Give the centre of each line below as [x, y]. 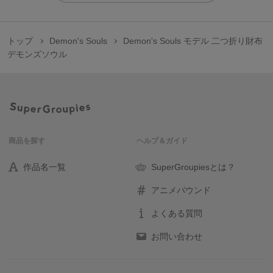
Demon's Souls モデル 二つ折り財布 [193, 41]
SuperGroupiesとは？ [193, 167]
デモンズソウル [37, 54]
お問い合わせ [177, 236]
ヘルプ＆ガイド [162, 141]
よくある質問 [177, 213]
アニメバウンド [181, 190]
